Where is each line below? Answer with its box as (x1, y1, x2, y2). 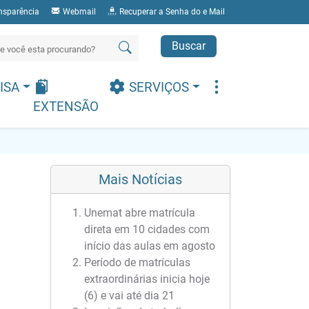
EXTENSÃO (32, 99, 99, 114)
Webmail (61, 7, 96, 17)
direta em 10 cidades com (84, 223, 210, 236)
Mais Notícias (99, 171, 182, 188)
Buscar (172, 39, 206, 52)
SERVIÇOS (125, 80, 192, 95)
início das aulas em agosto (84, 239, 215, 252)
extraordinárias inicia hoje (84, 272, 210, 286)
